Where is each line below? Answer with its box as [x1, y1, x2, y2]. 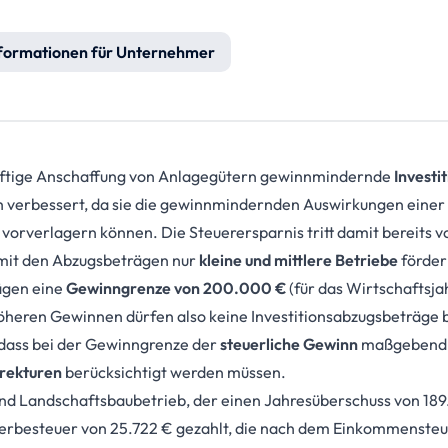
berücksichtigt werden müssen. [61, 362, 286, 382]
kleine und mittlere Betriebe [198, 250, 398, 270]
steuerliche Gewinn [219, 334, 358, 354]
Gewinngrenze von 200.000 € [65, 278, 286, 298]
